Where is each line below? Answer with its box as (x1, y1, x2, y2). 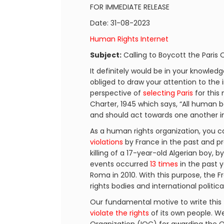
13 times (148, 159, 178, 169)
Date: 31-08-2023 (90, 18, 150, 28)
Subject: (90, 50, 121, 60)
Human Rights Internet (90, 34, 168, 44)
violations (90, 137, 123, 147)
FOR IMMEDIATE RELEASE (90, 2, 169, 12)
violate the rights (90, 208, 149, 218)
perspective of (90, 88, 143, 98)
